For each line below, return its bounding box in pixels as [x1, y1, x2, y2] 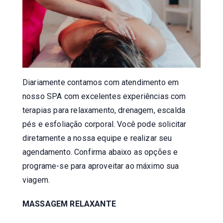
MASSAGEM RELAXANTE [22, 199, 116, 209]
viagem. [22, 175, 50, 185]
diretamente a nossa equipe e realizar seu [22, 133, 172, 143]
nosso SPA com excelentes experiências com [22, 91, 186, 101]
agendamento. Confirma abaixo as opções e [22, 147, 178, 157]
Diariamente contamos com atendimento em [22, 77, 179, 87]
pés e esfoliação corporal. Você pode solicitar [22, 119, 187, 129]
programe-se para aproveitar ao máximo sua [22, 161, 179, 171]
